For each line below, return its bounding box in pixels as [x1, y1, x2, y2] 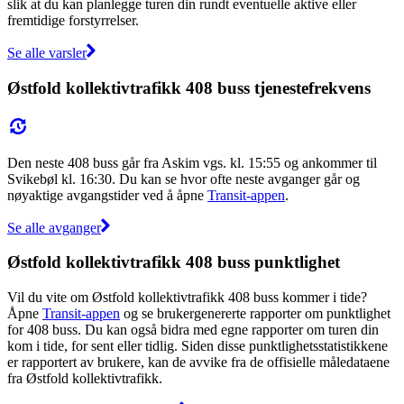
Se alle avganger [7, 219, 101, 235]
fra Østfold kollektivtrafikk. [7, 370, 162, 386]
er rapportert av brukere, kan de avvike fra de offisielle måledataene [7, 353, 390, 370]
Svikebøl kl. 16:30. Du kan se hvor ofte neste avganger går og [7, 170, 360, 187]
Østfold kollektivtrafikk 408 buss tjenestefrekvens [7, 78, 371, 97]
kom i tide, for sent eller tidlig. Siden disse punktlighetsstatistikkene [7, 337, 388, 353]
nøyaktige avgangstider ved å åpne [7, 187, 207, 203]
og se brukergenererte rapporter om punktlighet [120, 305, 390, 321]
